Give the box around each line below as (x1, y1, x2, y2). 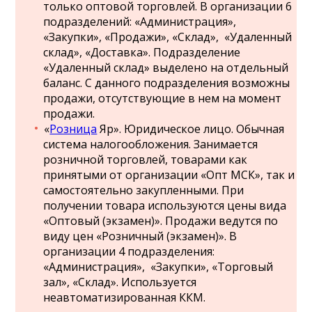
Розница (49, 121, 97, 136)
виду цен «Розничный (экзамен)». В (43, 228, 237, 244)
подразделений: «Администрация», (43, 14, 240, 29)
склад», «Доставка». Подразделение (43, 45, 241, 60)
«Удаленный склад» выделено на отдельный (43, 60, 289, 75)
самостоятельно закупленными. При (43, 182, 244, 198)
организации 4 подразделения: (43, 244, 215, 259)
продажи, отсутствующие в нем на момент (43, 91, 282, 106)
